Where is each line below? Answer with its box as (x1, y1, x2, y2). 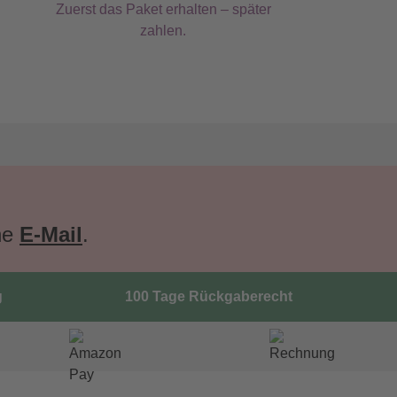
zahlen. (140, 23, 186, 38)
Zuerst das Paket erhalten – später (55, 2, 271, 17)
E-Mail (19, 222, 82, 246)
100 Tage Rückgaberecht (124, 289, 292, 304)
